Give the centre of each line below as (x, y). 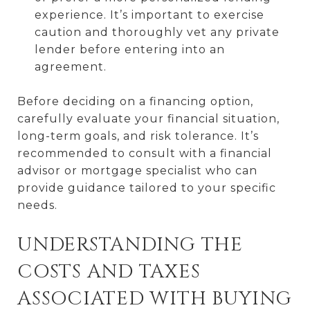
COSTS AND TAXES (109, 271)
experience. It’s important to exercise (149, 15)
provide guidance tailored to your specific (147, 188)
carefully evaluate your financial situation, (148, 118)
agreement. (70, 66)
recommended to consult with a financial (145, 153)
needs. (37, 205)
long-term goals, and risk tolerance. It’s (138, 136)
